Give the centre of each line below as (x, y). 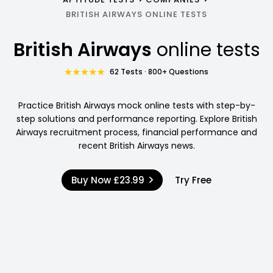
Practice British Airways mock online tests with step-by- (136, 105)
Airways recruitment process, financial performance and (136, 132)
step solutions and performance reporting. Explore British (136, 119)
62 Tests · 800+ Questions (159, 71)
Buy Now (93, 180)
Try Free (193, 180)
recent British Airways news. (136, 145)
